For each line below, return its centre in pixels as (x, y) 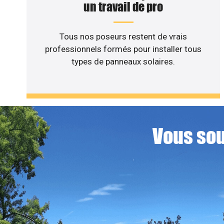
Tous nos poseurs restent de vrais (123, 37)
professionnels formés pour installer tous (123, 49)
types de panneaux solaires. (123, 62)
